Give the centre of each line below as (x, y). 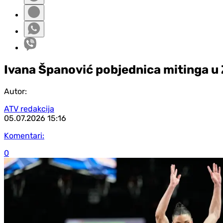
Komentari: (24, 135)
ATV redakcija (29, 109)
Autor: (15, 91)
